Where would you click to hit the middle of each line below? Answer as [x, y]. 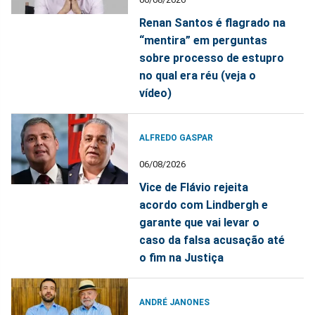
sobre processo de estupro [212, 58]
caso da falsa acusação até [212, 240]
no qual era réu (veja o [198, 75]
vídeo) [156, 93]
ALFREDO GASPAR [176, 137]
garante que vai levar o [200, 222]
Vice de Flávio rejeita [194, 187]
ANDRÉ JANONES [175, 302]
